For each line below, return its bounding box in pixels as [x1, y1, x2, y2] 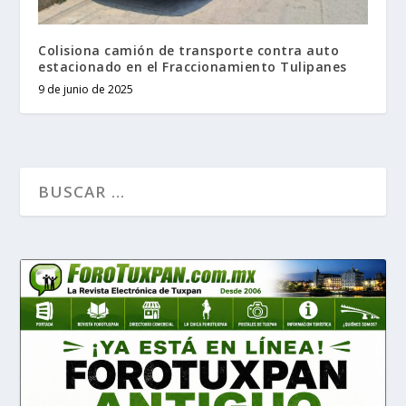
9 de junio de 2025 [38, 81, 134, 97]
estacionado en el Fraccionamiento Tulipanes [38, 57, 347, 75]
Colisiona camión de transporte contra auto [38, 41, 340, 59]
